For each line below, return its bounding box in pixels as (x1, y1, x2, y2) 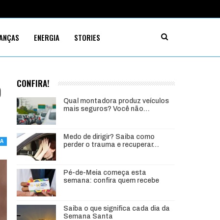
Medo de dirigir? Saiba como (63, 133, 155, 141)
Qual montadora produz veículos (63, 97, 169, 105)
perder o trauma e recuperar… (63, 141, 159, 149)
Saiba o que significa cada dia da (63, 205, 170, 213)
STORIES (74, 32, 100, 43)
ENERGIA (33, 32, 59, 43)
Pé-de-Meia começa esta (63, 169, 146, 177)
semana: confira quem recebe (63, 177, 159, 185)
